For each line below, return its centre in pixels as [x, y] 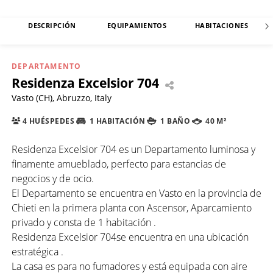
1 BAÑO [174, 121]
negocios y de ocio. [53, 178]
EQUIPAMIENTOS [137, 26]
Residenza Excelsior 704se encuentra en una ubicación [130, 237]
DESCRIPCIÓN [52, 26]
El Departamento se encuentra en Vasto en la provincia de [136, 193]
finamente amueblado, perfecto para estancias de [119, 164]
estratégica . [37, 251]
